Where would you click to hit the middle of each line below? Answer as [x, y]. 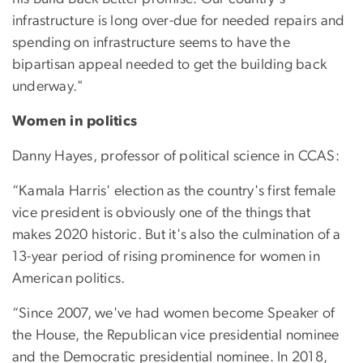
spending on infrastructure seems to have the [151, 43]
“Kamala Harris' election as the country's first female [174, 192]
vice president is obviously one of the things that [162, 214]
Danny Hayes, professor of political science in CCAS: [176, 157]
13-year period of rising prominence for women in [166, 257]
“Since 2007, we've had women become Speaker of [174, 314]
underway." [48, 87]
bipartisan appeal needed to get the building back [170, 65]
